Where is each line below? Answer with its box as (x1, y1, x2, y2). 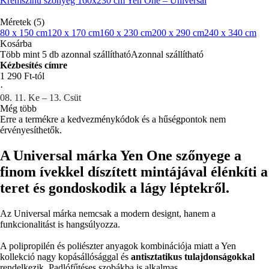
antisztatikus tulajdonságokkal (131, 251, 255, 262)
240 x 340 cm (204, 27, 256, 38)
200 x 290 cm (152, 27, 204, 38)
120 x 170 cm (47, 27, 100, 38)
